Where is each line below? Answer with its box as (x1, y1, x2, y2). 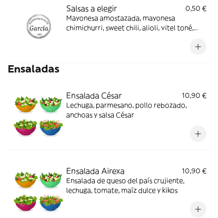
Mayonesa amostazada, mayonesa (66, 14, 175, 22)
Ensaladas (8, 62, 59, 75)
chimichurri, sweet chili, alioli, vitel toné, (66, 23, 194, 32)
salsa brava (66, 43, 102, 52)
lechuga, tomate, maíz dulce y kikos (66, 186, 178, 195)
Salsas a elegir (66, 3, 117, 13)
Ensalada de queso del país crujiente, (66, 176, 184, 185)
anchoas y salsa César (66, 110, 134, 119)
